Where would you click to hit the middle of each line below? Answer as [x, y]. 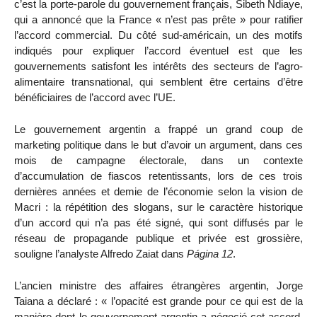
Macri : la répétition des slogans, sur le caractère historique [158, 207]
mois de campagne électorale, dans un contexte [158, 161]
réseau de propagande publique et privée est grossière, [158, 238]
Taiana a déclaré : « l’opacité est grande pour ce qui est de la [158, 301]
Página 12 [210, 254]
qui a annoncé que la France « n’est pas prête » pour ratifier [158, 20]
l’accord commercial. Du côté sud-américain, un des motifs [158, 35]
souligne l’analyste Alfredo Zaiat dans [100, 254]
